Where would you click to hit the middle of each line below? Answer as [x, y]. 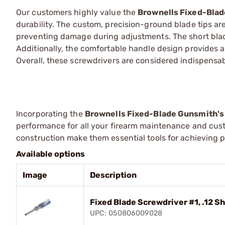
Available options [50, 154]
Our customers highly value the [77, 12]
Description [113, 175]
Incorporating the [50, 114]
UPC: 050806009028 [126, 213]
